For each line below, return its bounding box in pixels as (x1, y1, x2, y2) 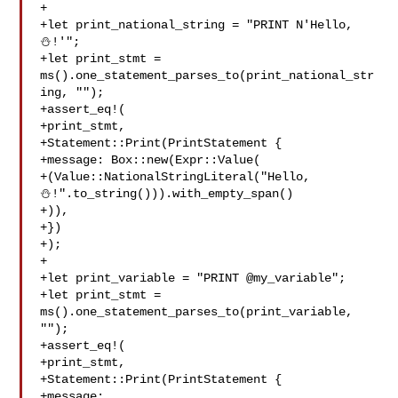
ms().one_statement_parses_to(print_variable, (40, 305, 354, 319)
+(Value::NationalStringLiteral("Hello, (40, 170, 318, 184)
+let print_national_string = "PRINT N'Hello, (40, 18, 354, 32)
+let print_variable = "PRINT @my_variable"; (40, 271, 346, 285)
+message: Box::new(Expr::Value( (40, 153, 261, 167)
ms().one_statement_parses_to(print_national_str (40, 68, 375, 83)
